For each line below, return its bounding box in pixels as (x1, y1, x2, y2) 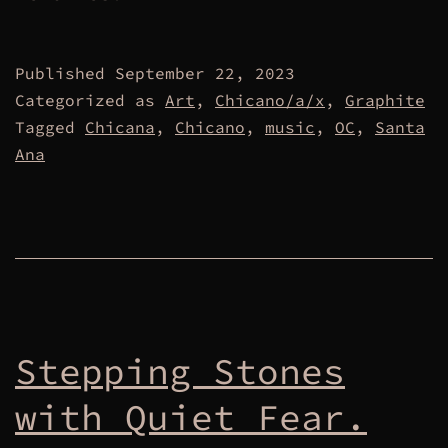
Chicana (85, 116, 155, 137)
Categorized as (15, 89, 165, 110)
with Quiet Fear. (15, 394, 367, 440)
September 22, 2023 (115, 62, 295, 83)
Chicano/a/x (215, 89, 325, 110)
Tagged (15, 116, 85, 137)
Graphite (345, 89, 425, 110)
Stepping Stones (15, 348, 345, 394)
